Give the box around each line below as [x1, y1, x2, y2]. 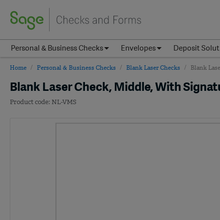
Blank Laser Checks [126, 64, 180, 72]
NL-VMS [52, 98, 77, 107]
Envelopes [121, 43, 156, 54]
